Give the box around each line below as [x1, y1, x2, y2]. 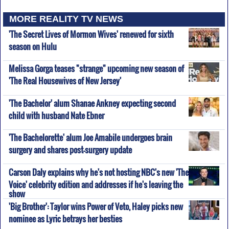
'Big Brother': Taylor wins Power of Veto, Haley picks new [8, 200, 183, 213]
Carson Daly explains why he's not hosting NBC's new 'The [8, 166, 189, 178]
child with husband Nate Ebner [8, 109, 104, 118]
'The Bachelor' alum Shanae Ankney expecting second [8, 97, 176, 109]
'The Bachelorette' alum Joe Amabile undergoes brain [8, 131, 172, 144]
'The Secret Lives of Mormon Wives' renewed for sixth [8, 28, 174, 41]
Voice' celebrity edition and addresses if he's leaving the [8, 178, 183, 187]
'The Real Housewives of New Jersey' [8, 75, 121, 84]
